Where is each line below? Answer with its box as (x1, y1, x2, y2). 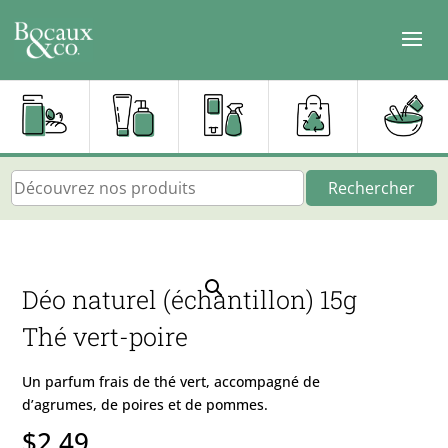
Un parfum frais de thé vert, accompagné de (22, 371, 321, 391)
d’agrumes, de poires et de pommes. (22, 394, 269, 414)
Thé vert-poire (22, 319, 189, 353)
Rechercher (327, 176, 415, 199)
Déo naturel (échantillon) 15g (22, 282, 358, 316)
